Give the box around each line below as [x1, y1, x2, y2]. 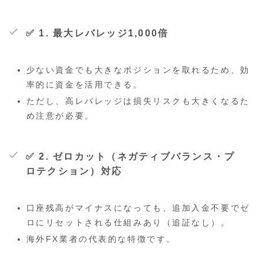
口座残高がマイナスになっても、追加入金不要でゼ [26, 203, 250, 213]
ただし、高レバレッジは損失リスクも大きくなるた [26, 96, 250, 106]
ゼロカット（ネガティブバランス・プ [53, 151, 235, 162]
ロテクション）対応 [26, 166, 123, 177]
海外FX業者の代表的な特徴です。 [26, 234, 176, 244]
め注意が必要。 [26, 111, 95, 121]
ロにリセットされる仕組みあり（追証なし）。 [26, 217, 231, 227]
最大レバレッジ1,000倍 [53, 28, 169, 39]
